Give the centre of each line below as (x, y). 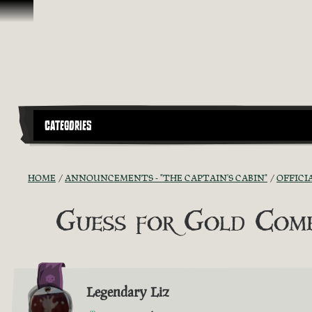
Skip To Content (47, 13)
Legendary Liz (128, 291)
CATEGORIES (68, 126)
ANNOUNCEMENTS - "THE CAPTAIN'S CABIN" (166, 178)
